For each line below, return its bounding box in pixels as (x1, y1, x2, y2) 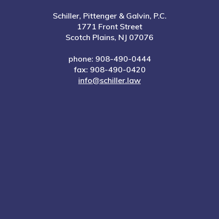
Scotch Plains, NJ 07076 (66, 32, 153, 43)
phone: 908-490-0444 (68, 54, 151, 64)
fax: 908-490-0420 (73, 65, 146, 75)
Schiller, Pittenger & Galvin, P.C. (52, 11, 167, 21)
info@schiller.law (78, 75, 141, 86)
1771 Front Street (77, 22, 142, 32)
